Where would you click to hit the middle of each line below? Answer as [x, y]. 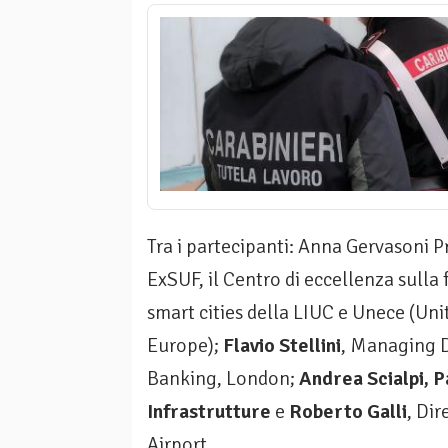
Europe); [185, 346]
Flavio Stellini [282, 346]
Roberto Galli [348, 412]
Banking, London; [223, 379]
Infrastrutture [209, 412]
